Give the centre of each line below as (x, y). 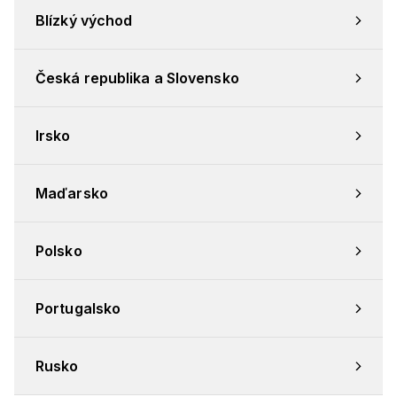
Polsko (59, 251)
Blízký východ (84, 21)
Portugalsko (78, 309)
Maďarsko (72, 194)
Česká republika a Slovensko (137, 78)
